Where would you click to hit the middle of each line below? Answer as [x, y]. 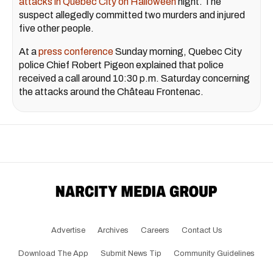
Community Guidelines [214, 254]
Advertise [68, 231]
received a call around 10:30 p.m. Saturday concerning [134, 79]
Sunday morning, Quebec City [178, 52]
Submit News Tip [131, 254]
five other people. [56, 29]
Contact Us [202, 231]
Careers [155, 231]
